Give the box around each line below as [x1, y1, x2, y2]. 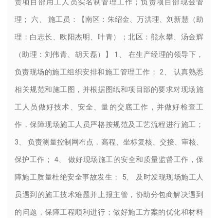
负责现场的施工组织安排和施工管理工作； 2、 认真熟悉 [15, 67, 203, 76]
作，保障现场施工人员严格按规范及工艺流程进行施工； [15, 120, 203, 129]
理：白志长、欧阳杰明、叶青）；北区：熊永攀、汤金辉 [15, 32, 203, 41]
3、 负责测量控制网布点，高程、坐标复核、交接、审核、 [15, 137, 203, 146]
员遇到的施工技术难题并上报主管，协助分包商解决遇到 [15, 190, 203, 199]
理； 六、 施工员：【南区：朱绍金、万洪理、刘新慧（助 [15, 15, 203, 24]
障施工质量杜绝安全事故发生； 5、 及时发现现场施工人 [15, 172, 203, 182]
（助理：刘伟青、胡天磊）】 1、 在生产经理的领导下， [15, 50, 203, 59]
